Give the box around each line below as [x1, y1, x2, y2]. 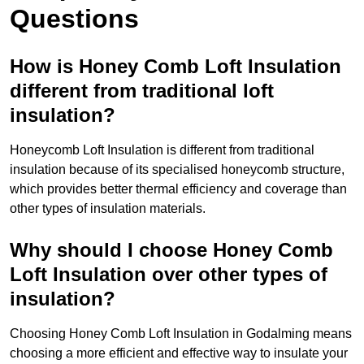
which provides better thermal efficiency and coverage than [10, 182, 347, 197]
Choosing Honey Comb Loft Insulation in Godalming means [10, 327, 352, 341]
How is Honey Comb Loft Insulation [10, 55, 341, 78]
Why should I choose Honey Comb [10, 239, 333, 262]
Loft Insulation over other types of [10, 263, 327, 286]
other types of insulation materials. [10, 201, 206, 216]
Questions [10, 4, 139, 34]
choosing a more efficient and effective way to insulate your [10, 346, 348, 361]
